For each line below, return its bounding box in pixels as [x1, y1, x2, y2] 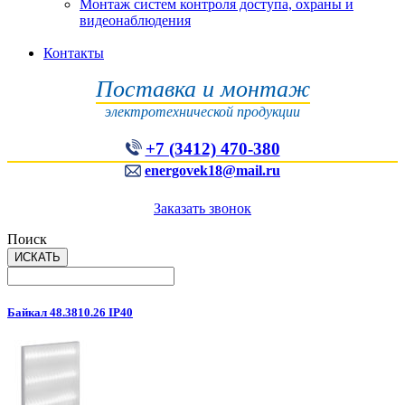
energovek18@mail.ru [145, 163, 280, 178]
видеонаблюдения [80, 13, 191, 28]
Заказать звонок [154, 201, 251, 216]
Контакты [43, 45, 104, 61]
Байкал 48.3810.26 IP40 [7, 306, 133, 320]
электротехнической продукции [105, 104, 300, 119]
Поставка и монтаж [95, 76, 310, 102]
